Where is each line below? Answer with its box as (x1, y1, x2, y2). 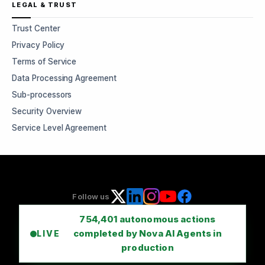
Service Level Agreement (12, 123, 107, 132)
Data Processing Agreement (12, 73, 117, 83)
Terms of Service (12, 57, 77, 66)
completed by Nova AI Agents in (73, 228, 222, 239)
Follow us (72, 192, 110, 201)
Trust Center (12, 24, 60, 33)
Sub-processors (12, 90, 72, 99)
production (121, 242, 174, 253)
